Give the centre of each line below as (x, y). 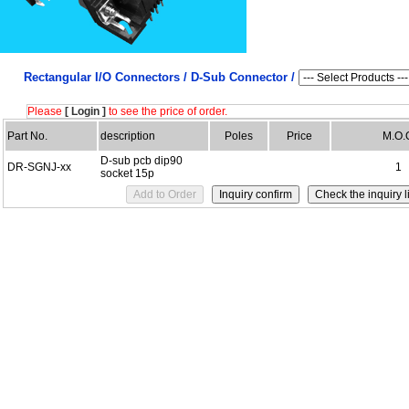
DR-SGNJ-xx (39, 167)
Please (46, 111)
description (128, 136)
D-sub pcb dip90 (142, 161)
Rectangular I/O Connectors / (107, 77)
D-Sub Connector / (245, 77)
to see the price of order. (167, 111)
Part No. (27, 136)
